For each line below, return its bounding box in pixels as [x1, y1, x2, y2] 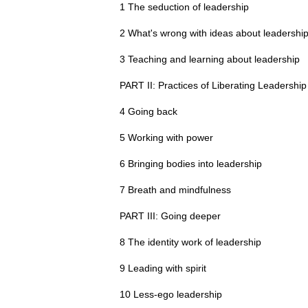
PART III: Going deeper [120, 210, 221, 221]
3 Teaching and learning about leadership [120, 53, 300, 65]
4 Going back [120, 105, 177, 117]
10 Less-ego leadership [120, 288, 222, 300]
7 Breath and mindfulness [120, 184, 231, 195]
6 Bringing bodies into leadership [120, 157, 262, 169]
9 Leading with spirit [120, 262, 206, 274]
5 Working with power [120, 131, 213, 143]
